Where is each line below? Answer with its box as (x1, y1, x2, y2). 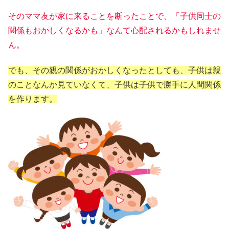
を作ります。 (8, 94, 57, 103)
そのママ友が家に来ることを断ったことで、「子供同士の (8, 11, 221, 20)
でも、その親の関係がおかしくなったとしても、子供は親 (8, 65, 221, 75)
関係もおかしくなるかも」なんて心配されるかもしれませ (8, 26, 221, 35)
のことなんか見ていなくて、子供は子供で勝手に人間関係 (8, 80, 221, 89)
